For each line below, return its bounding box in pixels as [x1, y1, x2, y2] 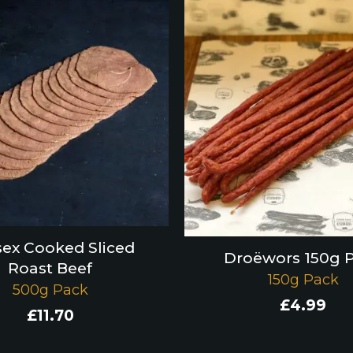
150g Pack [267, 271, 339, 289]
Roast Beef [8, 259, 92, 278]
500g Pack [12, 281, 88, 299]
